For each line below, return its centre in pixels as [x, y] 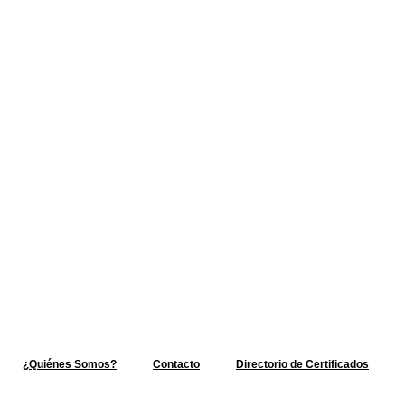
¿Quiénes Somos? [69, 364]
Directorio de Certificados [302, 364]
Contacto [176, 364]
